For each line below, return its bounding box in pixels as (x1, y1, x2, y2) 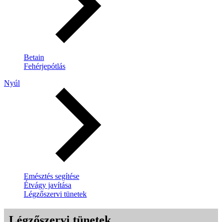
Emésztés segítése (24, 172, 79, 181)
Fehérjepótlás (24, 62, 65, 71)
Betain (24, 53, 44, 62)
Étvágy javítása (24, 181, 71, 190)
